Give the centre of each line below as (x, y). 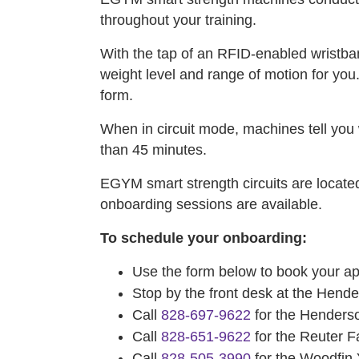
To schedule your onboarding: (204, 238)
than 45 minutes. (153, 150)
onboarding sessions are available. (211, 204)
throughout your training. (178, 20)
